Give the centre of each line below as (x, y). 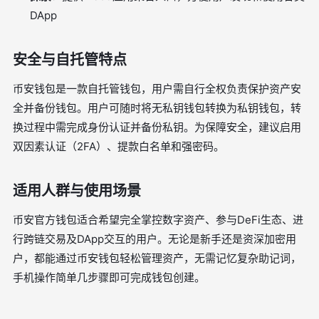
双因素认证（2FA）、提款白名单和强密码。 (119, 146)
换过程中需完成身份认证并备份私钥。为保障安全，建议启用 (157, 127)
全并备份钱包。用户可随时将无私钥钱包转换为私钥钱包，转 (157, 108)
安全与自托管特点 (70, 60)
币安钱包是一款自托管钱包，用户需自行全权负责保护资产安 (157, 89)
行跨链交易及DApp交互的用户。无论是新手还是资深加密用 (155, 239)
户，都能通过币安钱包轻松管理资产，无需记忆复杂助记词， (157, 258)
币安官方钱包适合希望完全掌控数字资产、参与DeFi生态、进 (158, 220)
